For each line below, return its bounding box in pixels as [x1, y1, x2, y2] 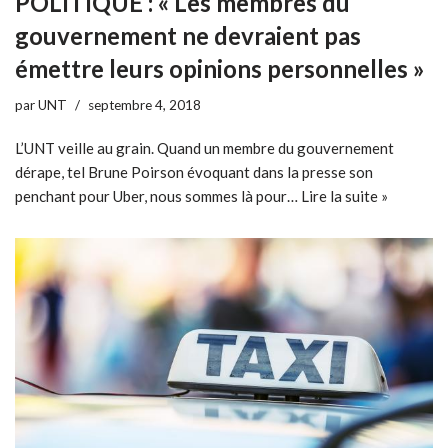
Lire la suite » [301, 186, 388, 205]
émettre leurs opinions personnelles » [15, 53, 425, 83]
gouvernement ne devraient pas [15, 20, 361, 50]
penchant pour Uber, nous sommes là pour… [15, 186, 301, 205]
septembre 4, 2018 [88, 96, 201, 113]
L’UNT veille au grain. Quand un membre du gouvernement [15, 138, 394, 157]
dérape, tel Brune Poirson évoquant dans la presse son [15, 162, 373, 181]
